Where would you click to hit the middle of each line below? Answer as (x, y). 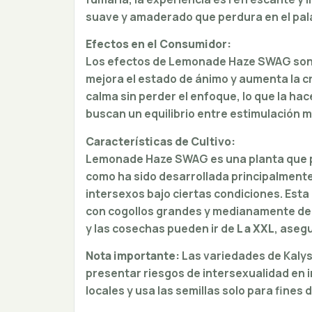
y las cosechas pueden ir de (161, 228)
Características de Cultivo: (160, 141)
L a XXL (255, 228)
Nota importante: (132, 255)
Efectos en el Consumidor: (158, 44)
